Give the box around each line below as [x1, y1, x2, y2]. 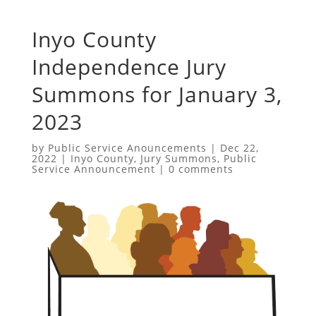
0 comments [168, 162, 233, 176]
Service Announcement [31, 162, 155, 176]
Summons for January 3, [31, 79, 282, 109]
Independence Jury [31, 51, 226, 81]
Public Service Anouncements [47, 140, 207, 154]
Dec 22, [219, 140, 259, 154]
